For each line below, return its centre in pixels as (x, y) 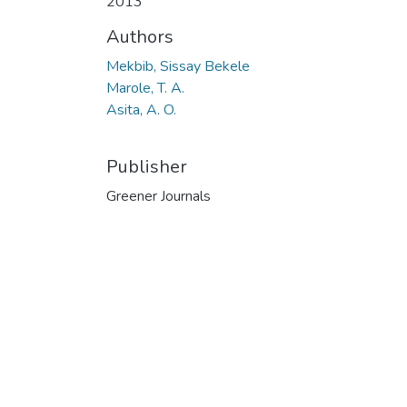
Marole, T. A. (145, 88)
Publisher (147, 167)
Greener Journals (159, 196)
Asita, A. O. (141, 110)
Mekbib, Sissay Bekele (178, 66)
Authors (140, 37)
